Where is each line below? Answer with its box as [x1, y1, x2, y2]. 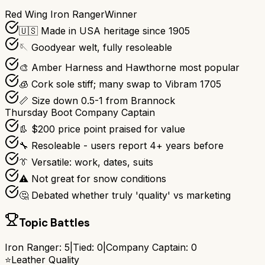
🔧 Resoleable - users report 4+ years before [19, 140, 224, 152]
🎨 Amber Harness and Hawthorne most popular [19, 62, 240, 74]
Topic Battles [19, 215, 90, 231]
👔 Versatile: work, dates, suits [19, 156, 153, 169]
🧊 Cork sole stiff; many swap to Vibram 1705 [19, 78, 221, 91]
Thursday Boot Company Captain [5, 106, 155, 119]
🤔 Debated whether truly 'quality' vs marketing [19, 189, 231, 202]
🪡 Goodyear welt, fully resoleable [19, 41, 172, 54]
